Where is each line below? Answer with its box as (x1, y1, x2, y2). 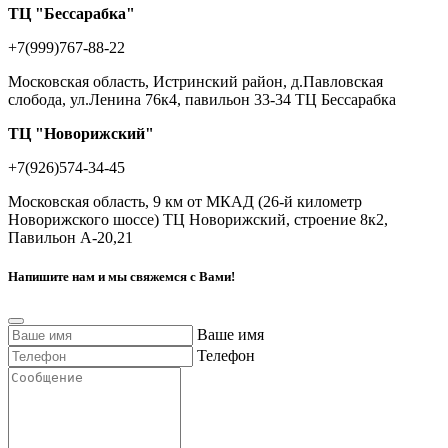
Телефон (197, 347, 255, 365)
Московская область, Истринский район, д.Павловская (8, 72, 383, 90)
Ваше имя (197, 326, 264, 344)
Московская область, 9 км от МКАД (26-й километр (8, 192, 362, 210)
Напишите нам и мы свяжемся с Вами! (8, 268, 235, 284)
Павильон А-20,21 (8, 228, 133, 246)
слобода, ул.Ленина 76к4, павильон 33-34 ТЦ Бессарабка (8, 90, 396, 108)
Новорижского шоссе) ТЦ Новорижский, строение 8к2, (8, 210, 388, 228)
